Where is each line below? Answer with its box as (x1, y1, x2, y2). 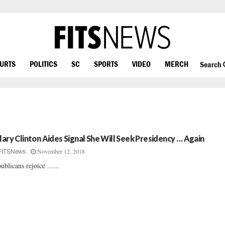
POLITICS (30, 59, 57, 68)
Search (199, 60, 223, 69)
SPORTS (94, 59, 118, 68)
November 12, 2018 (37, 147, 85, 155)
